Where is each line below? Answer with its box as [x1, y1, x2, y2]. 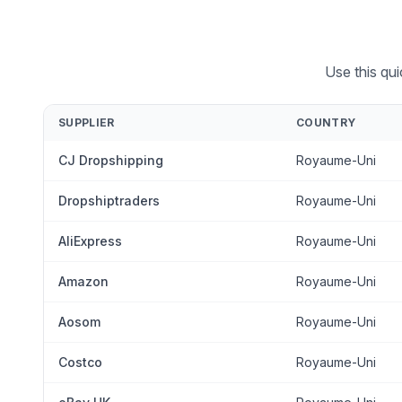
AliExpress [58, 233, 122, 249]
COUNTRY [296, 116, 356, 129]
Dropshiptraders [58, 193, 160, 208]
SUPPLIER [58, 116, 115, 129]
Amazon [58, 274, 109, 289]
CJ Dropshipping [58, 153, 163, 168]
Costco [58, 354, 102, 370]
